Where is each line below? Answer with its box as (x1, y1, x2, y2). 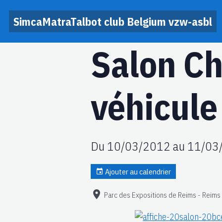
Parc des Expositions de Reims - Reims (104, 189, 221, 200)
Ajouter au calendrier (104, 166, 171, 176)
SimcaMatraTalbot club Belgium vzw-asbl (13, 14, 212, 29)
